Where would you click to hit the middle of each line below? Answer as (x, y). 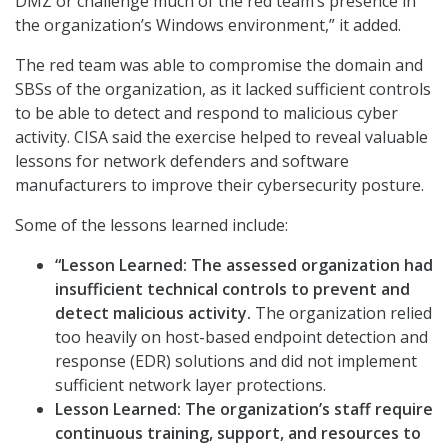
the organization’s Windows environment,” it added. (208, 25)
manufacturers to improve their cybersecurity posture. (219, 185)
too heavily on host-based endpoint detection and (241, 337)
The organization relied (343, 313)
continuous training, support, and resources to (238, 433)
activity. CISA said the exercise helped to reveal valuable (221, 137)
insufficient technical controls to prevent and (232, 289)
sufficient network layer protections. (190, 385)
